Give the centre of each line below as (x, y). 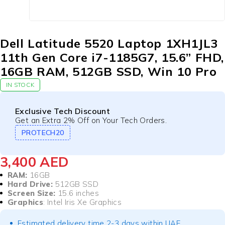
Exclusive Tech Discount (63, 111)
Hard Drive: (30, 184)
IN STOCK (20, 85)
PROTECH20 (43, 133)
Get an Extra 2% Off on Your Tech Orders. (91, 121)
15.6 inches (77, 193)
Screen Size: (32, 193)
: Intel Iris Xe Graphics (82, 202)
